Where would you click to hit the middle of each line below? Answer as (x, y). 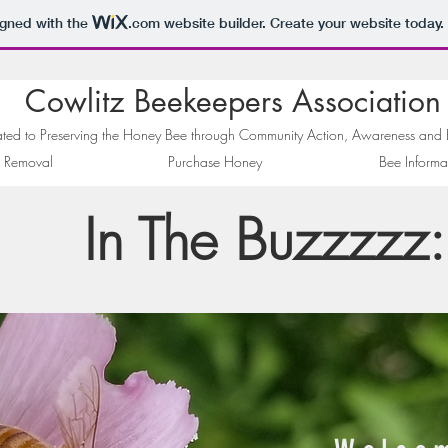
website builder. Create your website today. (301, 23)
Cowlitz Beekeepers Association (232, 101)
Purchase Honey (215, 161)
